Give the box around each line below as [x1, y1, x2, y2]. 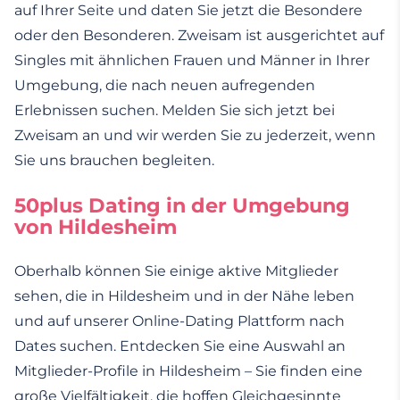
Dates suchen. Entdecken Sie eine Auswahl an [14, 337, 346, 355]
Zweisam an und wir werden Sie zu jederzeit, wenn [14, 127, 376, 145]
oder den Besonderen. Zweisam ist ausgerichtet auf [14, 27, 384, 45]
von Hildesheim [14, 214, 177, 240]
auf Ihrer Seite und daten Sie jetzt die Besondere [14, 2, 362, 20]
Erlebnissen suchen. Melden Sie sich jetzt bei [14, 102, 335, 120]
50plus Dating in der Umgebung [14, 193, 350, 219]
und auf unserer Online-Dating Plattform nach [14, 312, 345, 330]
